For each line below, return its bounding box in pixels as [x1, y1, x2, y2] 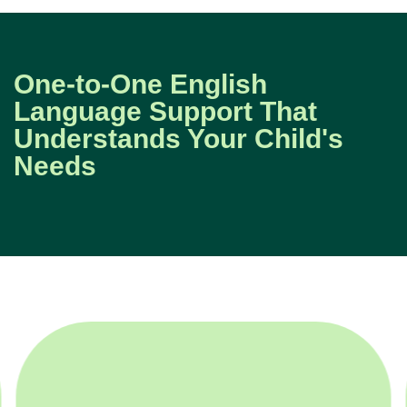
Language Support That [14, 96, 317, 127]
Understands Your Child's [14, 124, 343, 154]
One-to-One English [14, 69, 267, 100]
